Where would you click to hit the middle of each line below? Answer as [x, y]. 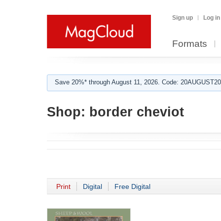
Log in [212, 18]
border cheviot [135, 112]
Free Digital [132, 186]
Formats [190, 44]
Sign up [183, 18]
